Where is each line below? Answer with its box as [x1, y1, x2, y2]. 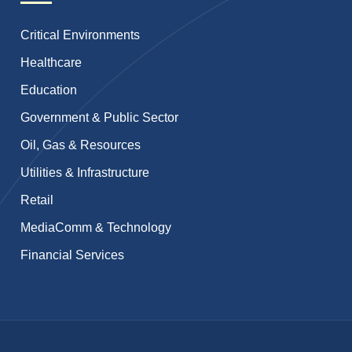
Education [20, 82, 78, 97]
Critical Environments [20, 27, 141, 42]
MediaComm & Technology [20, 220, 172, 234]
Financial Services [20, 247, 125, 262]
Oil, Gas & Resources [20, 137, 141, 152]
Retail [20, 192, 54, 207]
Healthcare [20, 55, 82, 69]
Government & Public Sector [20, 110, 179, 124]
